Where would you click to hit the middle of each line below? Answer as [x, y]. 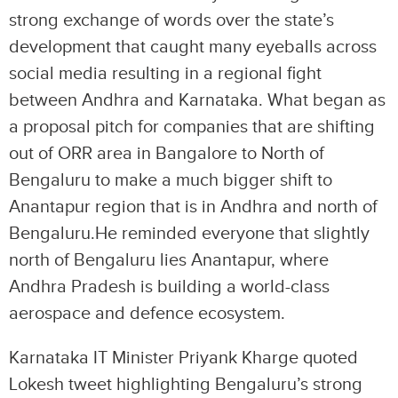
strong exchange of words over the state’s [171, 20]
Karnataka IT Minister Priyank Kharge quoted [183, 358]
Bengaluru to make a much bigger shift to [171, 180]
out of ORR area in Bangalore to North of [167, 154]
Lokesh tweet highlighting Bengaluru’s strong [186, 385]
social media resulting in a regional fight [165, 74]
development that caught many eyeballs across [193, 47]
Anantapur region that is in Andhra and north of [193, 207]
